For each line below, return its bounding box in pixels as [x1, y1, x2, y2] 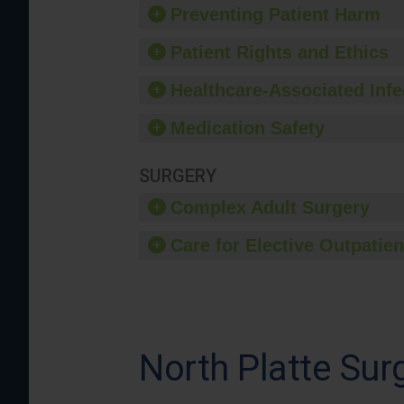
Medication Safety [170, 118, 325, 138]
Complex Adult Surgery [170, 197, 370, 217]
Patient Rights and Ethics [170, 42, 389, 62]
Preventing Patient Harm [170, 5, 381, 24]
